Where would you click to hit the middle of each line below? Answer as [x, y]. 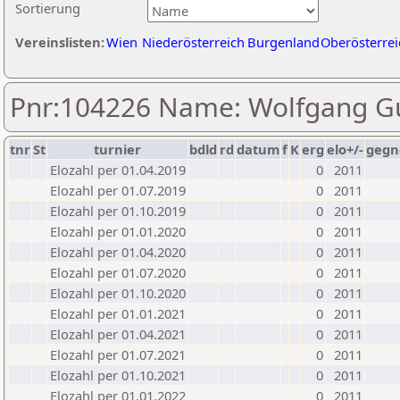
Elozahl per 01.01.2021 [118, 313]
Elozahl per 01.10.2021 [118, 375]
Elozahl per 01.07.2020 [118, 272]
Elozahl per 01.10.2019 [118, 211]
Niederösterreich [193, 42]
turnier [117, 149]
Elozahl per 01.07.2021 [118, 354]
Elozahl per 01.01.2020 [118, 231]
